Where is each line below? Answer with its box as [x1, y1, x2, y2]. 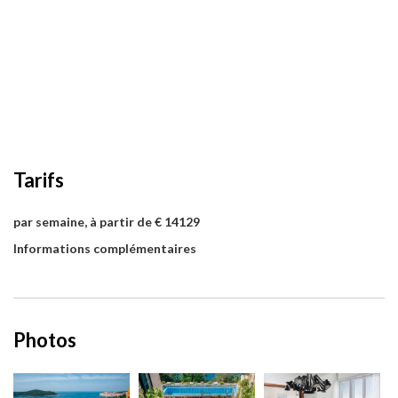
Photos [13, 328, 76, 353]
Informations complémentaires [13, 241, 196, 257]
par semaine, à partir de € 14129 [13, 214, 200, 230]
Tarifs [13, 168, 64, 193]
